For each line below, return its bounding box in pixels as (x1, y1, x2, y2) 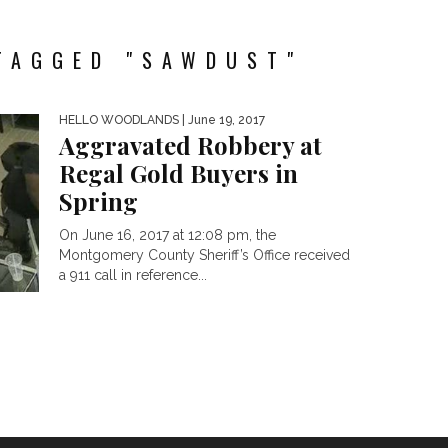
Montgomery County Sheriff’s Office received (59, 247, 350, 263)
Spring (59, 185, 138, 217)
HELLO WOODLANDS (59, 113, 179, 127)
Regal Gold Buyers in (59, 157, 298, 189)
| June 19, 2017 (179, 113, 265, 127)
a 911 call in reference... (59, 267, 207, 283)
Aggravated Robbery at (59, 129, 322, 161)
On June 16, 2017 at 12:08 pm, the (59, 227, 276, 243)
